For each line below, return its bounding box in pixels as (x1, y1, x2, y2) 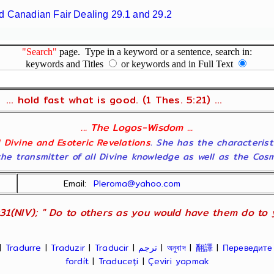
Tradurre (5, 241, 42, 254)
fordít (65, 254, 89, 268)
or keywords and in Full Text (119, 59, 235, 69)
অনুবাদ (166, 241, 186, 254)
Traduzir (51, 241, 86, 254)
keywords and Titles (26, 59, 106, 69)
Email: (64, 177, 94, 190)
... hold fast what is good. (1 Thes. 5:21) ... (6, 92, 223, 108)
